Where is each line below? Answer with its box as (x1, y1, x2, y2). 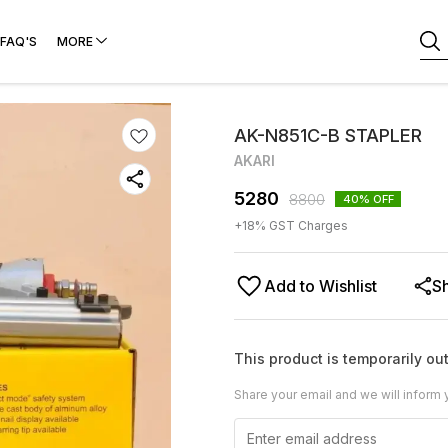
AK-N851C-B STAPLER (234, 125, 422, 146)
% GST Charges (255, 218, 348, 233)
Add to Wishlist (264, 276, 377, 296)
